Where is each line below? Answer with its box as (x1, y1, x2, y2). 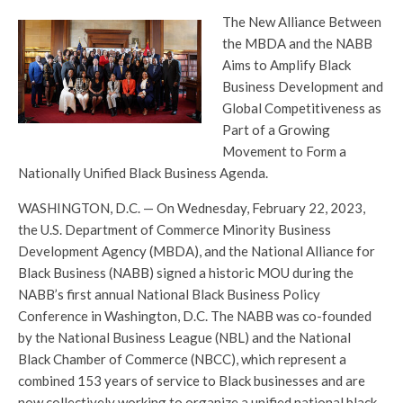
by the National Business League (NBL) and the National (18, 329, 351, 346)
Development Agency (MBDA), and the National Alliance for (18, 243, 375, 260)
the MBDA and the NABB (221, 35, 372, 52)
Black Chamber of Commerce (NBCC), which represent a (18, 351, 346, 368)
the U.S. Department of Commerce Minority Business (18, 221, 331, 238)
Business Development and (221, 78, 383, 95)
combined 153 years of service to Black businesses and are (18, 372, 365, 390)
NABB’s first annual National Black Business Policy (18, 286, 320, 303)
